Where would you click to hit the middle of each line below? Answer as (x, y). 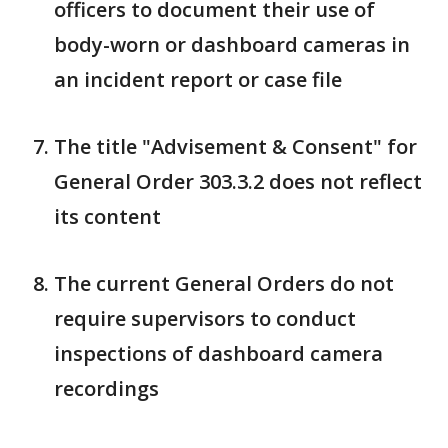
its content (107, 216)
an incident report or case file (198, 79)
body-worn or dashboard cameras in (232, 44)
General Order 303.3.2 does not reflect (238, 181)
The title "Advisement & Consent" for (235, 146)
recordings (106, 388)
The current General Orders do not (224, 283)
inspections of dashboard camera (218, 353)
